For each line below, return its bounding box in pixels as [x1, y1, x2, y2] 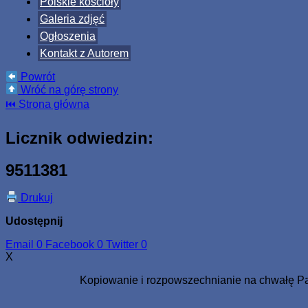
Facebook [45, 238, 94, 250]
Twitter [106, 238, 138, 250]
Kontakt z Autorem [40, 47, 129, 59]
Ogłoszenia [40, 30, 96, 42]
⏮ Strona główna [5, 98, 89, 110]
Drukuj [18, 191, 54, 203]
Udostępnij [5, 214, 63, 227]
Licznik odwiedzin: [5, 128, 153, 147]
